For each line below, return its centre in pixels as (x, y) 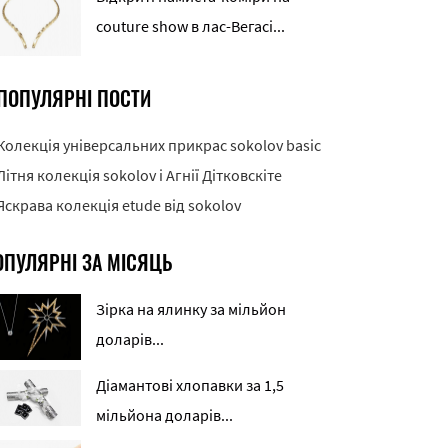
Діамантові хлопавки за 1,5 (190, 385)
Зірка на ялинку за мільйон (191, 309)
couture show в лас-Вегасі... (190, 25)
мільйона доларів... (164, 415)
